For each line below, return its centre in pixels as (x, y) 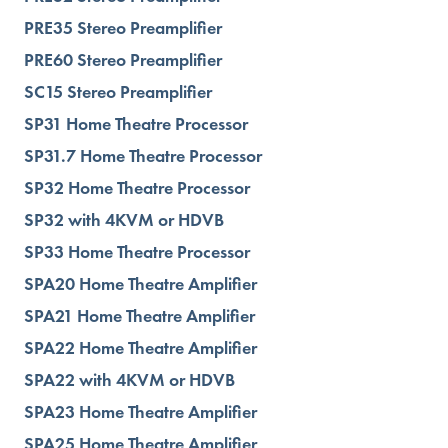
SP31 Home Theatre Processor (136, 123)
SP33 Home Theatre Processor (137, 251)
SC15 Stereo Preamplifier (118, 91)
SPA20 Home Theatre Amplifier (140, 283)
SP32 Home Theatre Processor (137, 187)
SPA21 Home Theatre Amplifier (139, 315)
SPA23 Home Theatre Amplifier (140, 411)
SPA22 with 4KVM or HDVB (129, 379)
